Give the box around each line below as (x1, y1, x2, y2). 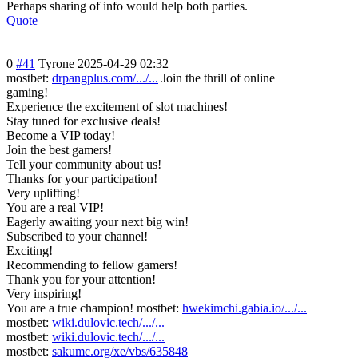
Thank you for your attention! (6, 272, 156, 287)
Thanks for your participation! (6, 172, 157, 186)
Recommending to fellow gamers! (6, 258, 177, 272)
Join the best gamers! (6, 143, 112, 157)
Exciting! (6, 244, 53, 258)
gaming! (6, 86, 48, 100)
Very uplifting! (6, 186, 80, 201)
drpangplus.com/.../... (52, 71, 158, 86)
